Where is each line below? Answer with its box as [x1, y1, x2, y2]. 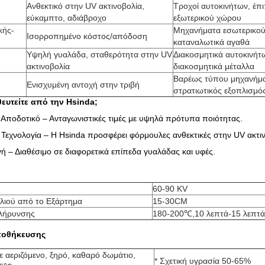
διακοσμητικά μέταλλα [173, 62, 254, 71]
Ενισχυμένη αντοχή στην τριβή [27, 80, 140, 89]
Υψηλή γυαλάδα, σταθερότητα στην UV [27, 50, 172, 59]
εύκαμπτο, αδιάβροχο [27, 13, 106, 22]
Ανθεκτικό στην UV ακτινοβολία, [27, 1, 144, 11]
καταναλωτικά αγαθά [173, 37, 250, 47]
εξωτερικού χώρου [173, 13, 241, 22]
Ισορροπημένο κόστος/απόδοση [27, 31, 147, 41]
